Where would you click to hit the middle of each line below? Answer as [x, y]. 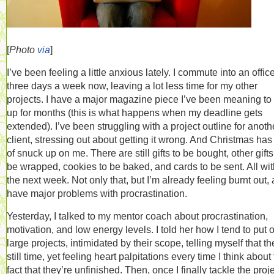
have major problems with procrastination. [97, 193]
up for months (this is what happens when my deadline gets [135, 113]
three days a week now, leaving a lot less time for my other [132, 86]
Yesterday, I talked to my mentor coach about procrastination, [137, 216]
